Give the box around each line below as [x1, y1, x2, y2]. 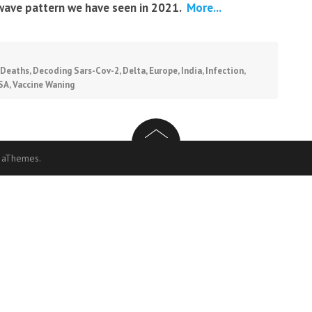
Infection [205, 65, 244, 77]
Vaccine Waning [13, 79, 75, 91]
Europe [149, 65, 178, 77]
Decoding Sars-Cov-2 [33, 65, 119, 77]
